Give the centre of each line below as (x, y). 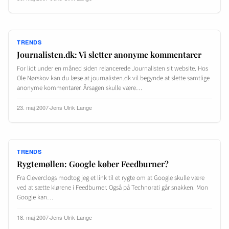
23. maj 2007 (33, 108)
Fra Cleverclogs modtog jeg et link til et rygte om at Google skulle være (111, 178)
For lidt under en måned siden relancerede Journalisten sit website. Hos (112, 69)
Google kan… (35, 198)
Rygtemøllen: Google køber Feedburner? (93, 164)
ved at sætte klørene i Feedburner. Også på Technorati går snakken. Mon (112, 188)
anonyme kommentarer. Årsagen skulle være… (79, 88)
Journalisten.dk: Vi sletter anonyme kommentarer (109, 55)
